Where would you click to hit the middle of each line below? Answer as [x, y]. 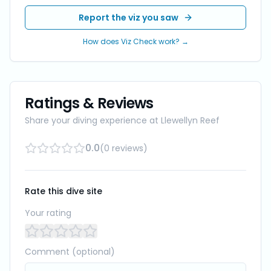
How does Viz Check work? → [135, 41]
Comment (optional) [70, 252]
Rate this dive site [64, 191]
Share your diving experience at [93, 120]
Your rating [48, 213]
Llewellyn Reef [190, 120]
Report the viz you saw [128, 18]
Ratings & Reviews [89, 103]
